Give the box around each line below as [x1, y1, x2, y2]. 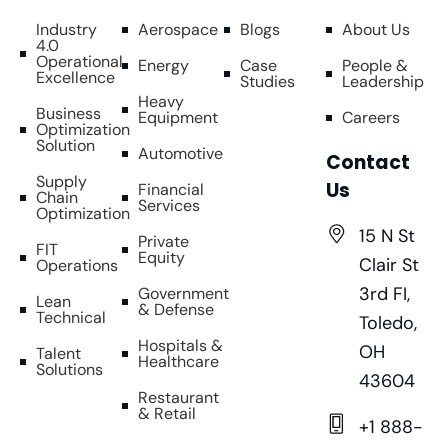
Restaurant [138, 387, 219, 409]
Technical [36, 307, 106, 329]
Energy [138, 55, 189, 77]
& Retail [138, 403, 196, 425]
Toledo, [358, 311, 417, 336]
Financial [138, 179, 204, 201]
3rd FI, [358, 282, 410, 307]
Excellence [36, 67, 115, 89]
